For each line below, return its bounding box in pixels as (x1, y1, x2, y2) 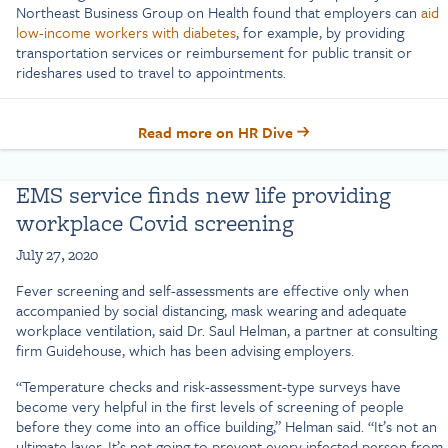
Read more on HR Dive (138, 120, 297, 143)
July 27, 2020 (16, 243, 98, 265)
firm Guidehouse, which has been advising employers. (16, 338, 354, 361)
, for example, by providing (236, 20, 404, 43)
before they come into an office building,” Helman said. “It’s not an (16, 414, 437, 437)
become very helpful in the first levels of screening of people (16, 394, 404, 417)
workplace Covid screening (16, 205, 294, 239)
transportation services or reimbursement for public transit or (16, 40, 412, 63)
